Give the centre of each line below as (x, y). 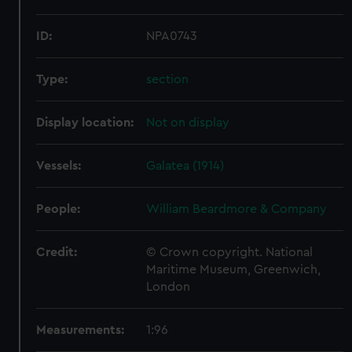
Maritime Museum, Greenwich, (234, 269)
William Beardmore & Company (237, 209)
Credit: (57, 252)
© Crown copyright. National (230, 252)
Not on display (188, 123)
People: (59, 209)
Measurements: (81, 330)
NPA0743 (172, 36)
